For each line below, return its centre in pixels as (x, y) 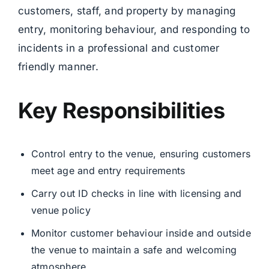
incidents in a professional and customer (119, 48)
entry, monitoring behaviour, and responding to (134, 30)
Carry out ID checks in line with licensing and (136, 194)
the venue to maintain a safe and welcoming (134, 250)
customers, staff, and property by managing (127, 11)
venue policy (61, 210)
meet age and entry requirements (108, 171)
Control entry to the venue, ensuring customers (141, 154)
